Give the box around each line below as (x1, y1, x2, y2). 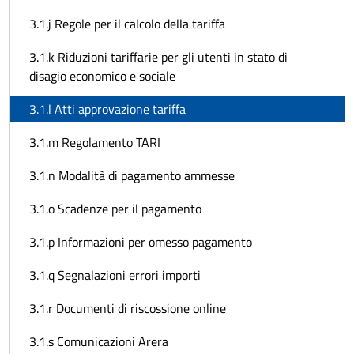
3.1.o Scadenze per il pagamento (29, 199, 201, 219)
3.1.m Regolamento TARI (29, 133, 160, 153)
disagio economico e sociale (29, 66, 175, 86)
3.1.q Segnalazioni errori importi (29, 265, 201, 285)
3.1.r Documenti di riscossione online (29, 299, 226, 318)
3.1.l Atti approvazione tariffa (29, 100, 186, 119)
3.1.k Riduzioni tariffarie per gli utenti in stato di (29, 47, 288, 67)
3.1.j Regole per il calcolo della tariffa (29, 14, 225, 34)
